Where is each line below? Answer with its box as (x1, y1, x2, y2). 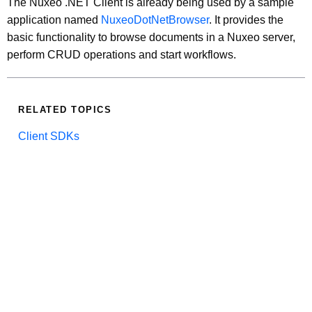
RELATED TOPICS (18, 104, 111, 115)
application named (7, 13, 101, 26)
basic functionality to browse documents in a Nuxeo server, (7, 31, 295, 43)
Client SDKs (18, 130, 79, 142)
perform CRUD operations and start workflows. (7, 48, 236, 61)
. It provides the (209, 13, 283, 26)
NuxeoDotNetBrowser (101, 13, 209, 26)
